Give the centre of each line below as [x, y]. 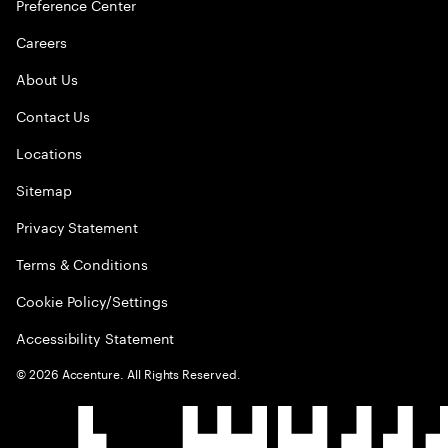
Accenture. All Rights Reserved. [149, 372]
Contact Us [53, 115]
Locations [49, 152]
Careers [41, 41]
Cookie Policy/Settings [92, 300]
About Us [47, 78]
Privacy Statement [77, 226]
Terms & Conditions [82, 263]
